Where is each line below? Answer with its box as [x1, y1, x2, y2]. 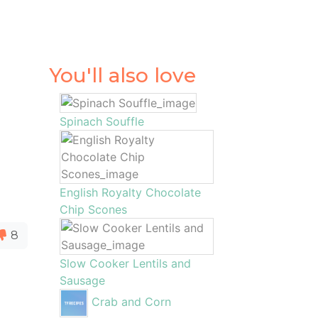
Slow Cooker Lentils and [59, 256, 191, 270]
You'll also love [48, 63, 196, 87]
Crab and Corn [91, 295, 171, 309]
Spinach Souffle [59, 114, 144, 128]
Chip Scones [59, 202, 127, 216]
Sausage [59, 273, 105, 287]
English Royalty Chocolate [59, 185, 201, 199]
